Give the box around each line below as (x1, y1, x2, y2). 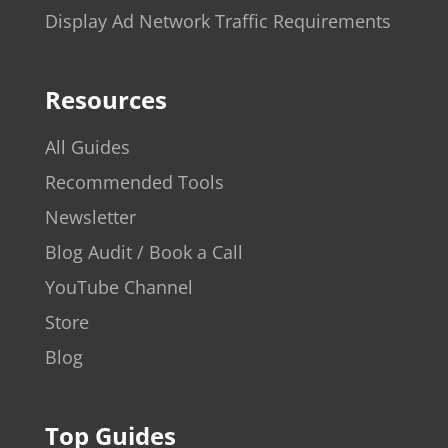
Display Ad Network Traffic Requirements (44, 8, 391, 33)
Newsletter (44, 204, 136, 229)
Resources (44, 82, 167, 116)
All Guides (44, 134, 130, 159)
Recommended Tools (44, 169, 224, 194)
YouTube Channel (44, 274, 193, 299)
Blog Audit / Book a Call (44, 239, 243, 264)
